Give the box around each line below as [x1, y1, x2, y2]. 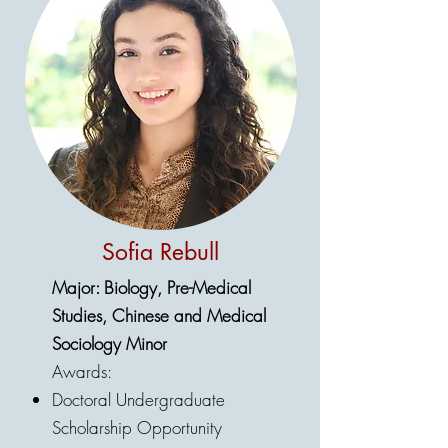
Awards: [52, 360, 112, 383]
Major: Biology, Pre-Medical [52, 276, 251, 299]
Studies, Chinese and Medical [52, 304, 266, 327]
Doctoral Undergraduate [52, 388, 225, 411]
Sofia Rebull [102, 237, 219, 267]
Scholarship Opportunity [52, 416, 222, 439]
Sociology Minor [52, 332, 167, 355]
